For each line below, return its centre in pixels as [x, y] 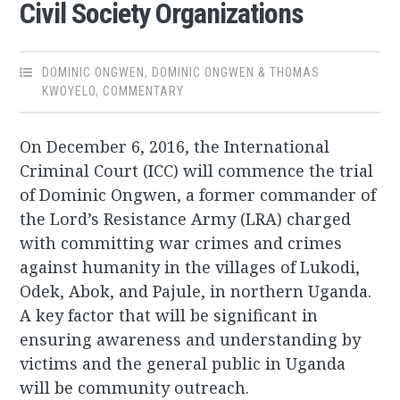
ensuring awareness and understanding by [191, 340]
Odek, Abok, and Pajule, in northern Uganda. [196, 292]
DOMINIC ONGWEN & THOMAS [236, 73]
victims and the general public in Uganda [183, 364]
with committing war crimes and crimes [181, 243]
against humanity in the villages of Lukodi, [190, 267]
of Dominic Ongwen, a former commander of [198, 195]
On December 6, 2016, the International [175, 147]
